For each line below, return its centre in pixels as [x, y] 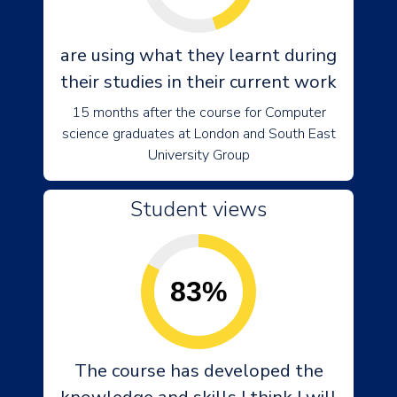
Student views [198, 209]
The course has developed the [198, 371]
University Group [198, 155]
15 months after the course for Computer [198, 113]
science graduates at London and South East [198, 134]
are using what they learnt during [198, 55]
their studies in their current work [198, 82]
